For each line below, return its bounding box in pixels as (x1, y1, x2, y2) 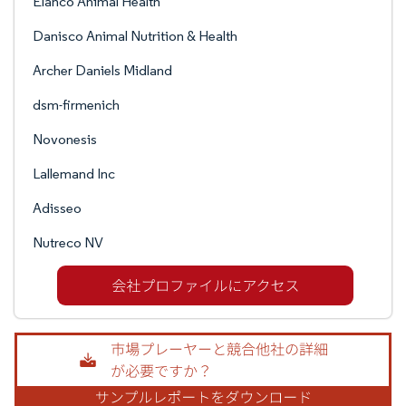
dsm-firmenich (33, 96, 120, 113)
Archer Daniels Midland (33, 62, 172, 79)
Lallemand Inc (33, 165, 115, 182)
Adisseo (33, 199, 82, 217)
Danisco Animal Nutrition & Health (33, 27, 237, 44)
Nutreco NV (33, 234, 103, 251)
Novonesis (33, 130, 97, 148)
